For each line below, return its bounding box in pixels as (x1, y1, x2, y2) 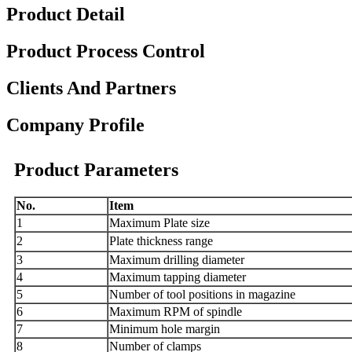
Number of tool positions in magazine (109, 287, 295, 301)
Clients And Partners (6, 77, 176, 98)
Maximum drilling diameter (109, 252, 244, 266)
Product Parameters (14, 159, 178, 180)
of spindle (190, 304, 242, 318)
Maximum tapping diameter (109, 269, 246, 284)
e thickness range (128, 233, 213, 247)
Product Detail (6, 4, 125, 25)
